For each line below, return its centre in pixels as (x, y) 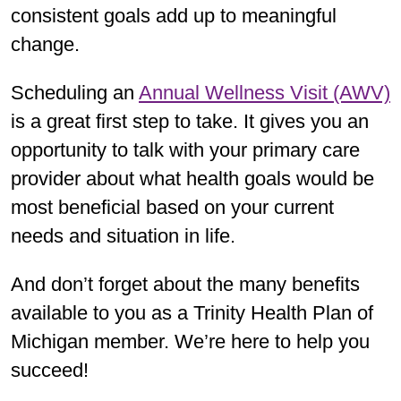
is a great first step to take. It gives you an (190, 121)
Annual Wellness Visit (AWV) (264, 92)
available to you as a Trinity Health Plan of (192, 312)
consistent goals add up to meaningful (174, 15)
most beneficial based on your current (172, 207)
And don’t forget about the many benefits (185, 284)
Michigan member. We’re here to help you (190, 341)
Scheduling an (75, 92)
